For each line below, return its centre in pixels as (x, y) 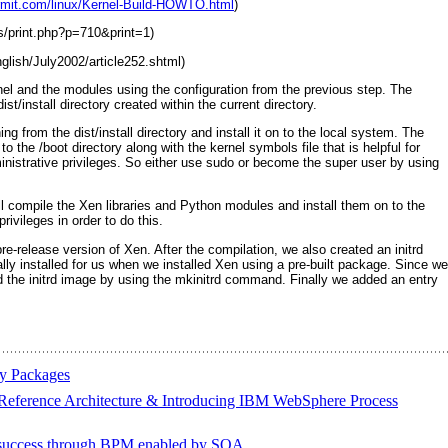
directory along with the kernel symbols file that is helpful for (244, 148)
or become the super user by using (336, 163)
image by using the (114, 279)
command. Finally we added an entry (331, 279)
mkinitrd (198, 279)
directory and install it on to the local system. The (278, 133)
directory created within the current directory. (186, 104)
